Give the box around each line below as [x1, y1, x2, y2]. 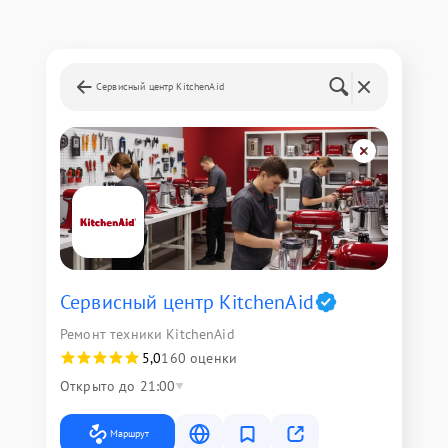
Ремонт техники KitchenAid [60, 325, 235, 344]
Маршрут [110, 427, 149, 441]
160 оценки [161, 349, 237, 368]
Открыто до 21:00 [60, 377, 176, 396]
